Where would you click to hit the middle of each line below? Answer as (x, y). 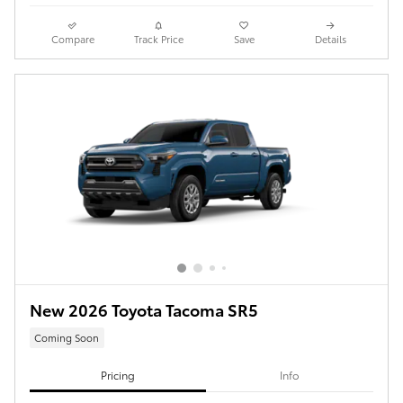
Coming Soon (67, 338)
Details (330, 38)
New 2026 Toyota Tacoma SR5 (144, 309)
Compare (72, 38)
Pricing (117, 375)
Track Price (158, 38)
